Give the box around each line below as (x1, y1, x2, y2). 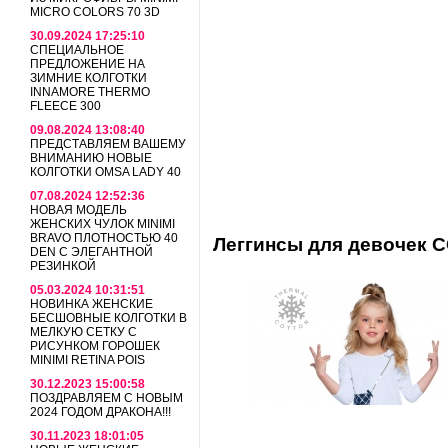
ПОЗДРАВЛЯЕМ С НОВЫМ (30, 391, 183, 405)
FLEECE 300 (30, 99, 101, 113)
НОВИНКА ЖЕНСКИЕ (30, 297, 153, 311)
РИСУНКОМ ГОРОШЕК (30, 339, 160, 353)
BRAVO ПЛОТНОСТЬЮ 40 (30, 231, 178, 245)
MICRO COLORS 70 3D (30, 5, 160, 19)
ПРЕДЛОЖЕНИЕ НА (30, 57, 145, 71)
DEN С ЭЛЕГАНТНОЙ (30, 245, 153, 259)
